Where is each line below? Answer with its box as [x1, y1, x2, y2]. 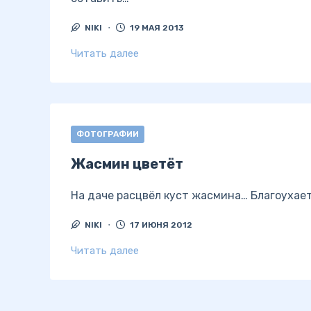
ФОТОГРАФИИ [76, 129, 139, 139]
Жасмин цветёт [71, 155, 183, 172]
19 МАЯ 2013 [130, 23, 184, 33]
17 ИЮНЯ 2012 [130, 220, 192, 230]
